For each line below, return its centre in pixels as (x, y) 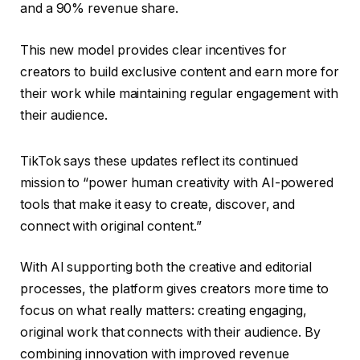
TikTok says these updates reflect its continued (160, 161)
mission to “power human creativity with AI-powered (177, 182)
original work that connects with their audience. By (170, 333)
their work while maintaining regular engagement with (179, 93)
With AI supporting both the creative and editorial (166, 268)
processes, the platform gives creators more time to (174, 289)
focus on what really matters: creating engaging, (164, 311)
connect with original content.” (111, 226)
